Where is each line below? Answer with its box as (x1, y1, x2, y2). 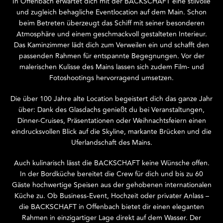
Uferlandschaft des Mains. (71, 137, 152, 148)
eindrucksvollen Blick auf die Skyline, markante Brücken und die (11, 126, 212, 137)
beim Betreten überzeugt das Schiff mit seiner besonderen (18, 17, 205, 28)
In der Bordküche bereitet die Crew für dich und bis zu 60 (20, 169, 203, 180)
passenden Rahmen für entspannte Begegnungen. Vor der (18, 50, 205, 61)
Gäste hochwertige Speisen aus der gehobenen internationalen (11, 180, 212, 191)
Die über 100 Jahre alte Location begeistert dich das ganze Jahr (10, 93, 213, 104)
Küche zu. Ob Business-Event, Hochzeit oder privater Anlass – (14, 191, 209, 202)
